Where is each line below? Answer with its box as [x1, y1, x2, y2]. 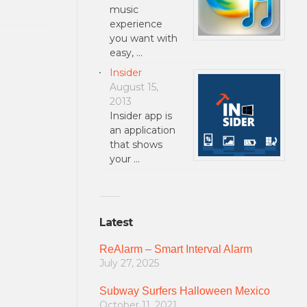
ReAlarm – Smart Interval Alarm [99, 243, 252, 255]
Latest [99, 216, 132, 229]
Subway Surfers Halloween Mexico [99, 285, 270, 297]
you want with [109, 32, 177, 45]
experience [109, 17, 162, 30]
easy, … [109, 46, 143, 59]
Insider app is [109, 109, 172, 122]
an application [109, 123, 175, 136]
